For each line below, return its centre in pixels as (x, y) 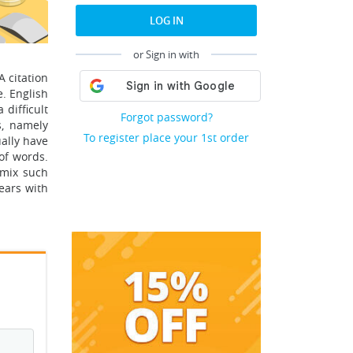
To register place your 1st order (166, 137)
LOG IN (166, 20)
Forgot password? (166, 117)
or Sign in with (166, 54)
